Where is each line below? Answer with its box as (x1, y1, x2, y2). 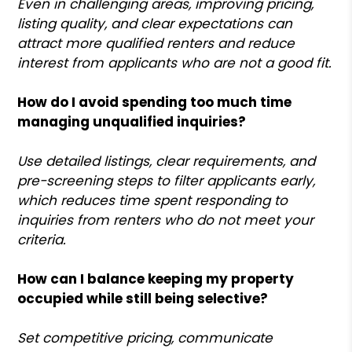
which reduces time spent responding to (17, 190, 288, 210)
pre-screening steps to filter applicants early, (17, 170, 316, 190)
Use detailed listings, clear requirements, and (17, 151, 316, 170)
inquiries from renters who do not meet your (17, 210, 314, 229)
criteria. (17, 229, 67, 249)
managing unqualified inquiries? (17, 112, 247, 131)
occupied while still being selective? (17, 288, 269, 308)
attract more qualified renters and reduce (17, 33, 295, 53)
